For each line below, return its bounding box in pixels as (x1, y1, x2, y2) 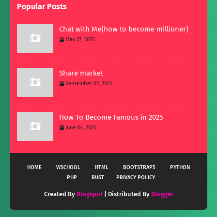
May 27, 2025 (65, 36, 95, 43)
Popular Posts (17, 2, 67, 12)
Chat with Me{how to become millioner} (59, 25, 188, 34)
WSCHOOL (56, 164, 80, 171)
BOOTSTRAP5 (123, 164, 155, 171)
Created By (44, 190, 77, 198)
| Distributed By (102, 190, 151, 198)
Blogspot (76, 190, 103, 198)
